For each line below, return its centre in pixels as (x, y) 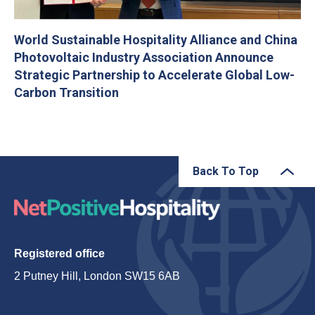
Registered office (59, 253)
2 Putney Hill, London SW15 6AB (97, 276)
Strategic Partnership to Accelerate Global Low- (154, 75)
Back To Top (226, 171)
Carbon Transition (66, 92)
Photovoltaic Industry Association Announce (144, 57)
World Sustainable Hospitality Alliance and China (156, 39)
